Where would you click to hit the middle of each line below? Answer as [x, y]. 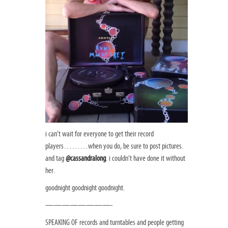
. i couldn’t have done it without [146, 159]
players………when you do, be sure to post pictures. [114, 146]
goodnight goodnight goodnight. [85, 188]
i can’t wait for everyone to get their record [99, 134]
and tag [55, 159]
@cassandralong [86, 159]
